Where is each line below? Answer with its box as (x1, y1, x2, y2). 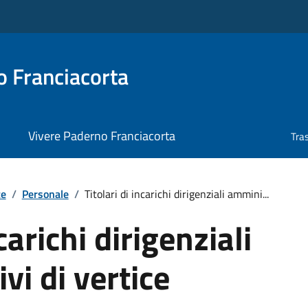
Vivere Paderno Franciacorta (27, 126, 175, 146)
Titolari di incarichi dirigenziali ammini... (84, 185, 269, 202)
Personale (21, 185, 69, 202)
